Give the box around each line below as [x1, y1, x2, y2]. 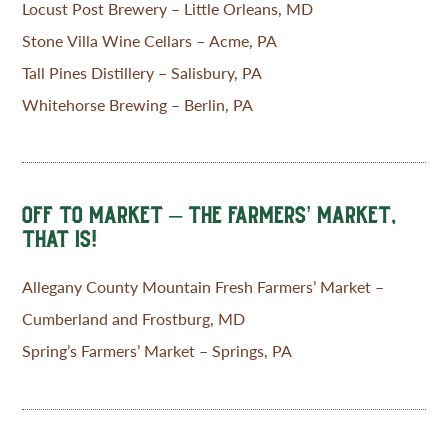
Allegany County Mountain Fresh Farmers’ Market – [22, 277, 385, 297]
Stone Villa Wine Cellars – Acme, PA [22, 30, 278, 50]
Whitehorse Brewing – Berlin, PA [22, 94, 254, 114]
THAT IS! [22, 225, 98, 253]
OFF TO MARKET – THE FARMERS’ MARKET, [22, 201, 397, 229]
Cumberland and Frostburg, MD [22, 309, 246, 329]
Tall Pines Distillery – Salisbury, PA [22, 62, 263, 82]
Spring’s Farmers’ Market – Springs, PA [22, 341, 293, 361]
